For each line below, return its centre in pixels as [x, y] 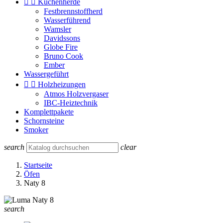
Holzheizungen [62, 84]
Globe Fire [61, 47]
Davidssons [62, 38]
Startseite [38, 165]
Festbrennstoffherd [73, 11]
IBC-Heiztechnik [71, 103]
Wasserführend [67, 20]
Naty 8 [35, 183]
